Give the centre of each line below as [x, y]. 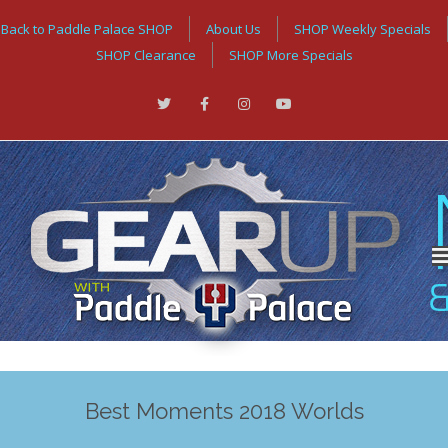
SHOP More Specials [290, 55]
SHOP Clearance [145, 55]
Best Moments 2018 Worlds [224, 411]
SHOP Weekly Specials [362, 29]
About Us [233, 29]
